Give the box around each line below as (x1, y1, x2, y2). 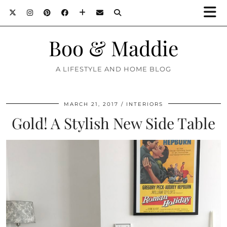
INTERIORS (126, 101, 163, 107)
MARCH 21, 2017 (64, 101, 119, 107)
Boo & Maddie (49, 34, 178, 61)
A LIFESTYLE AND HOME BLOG (56, 65, 171, 73)
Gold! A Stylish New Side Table (12, 113, 215, 133)
